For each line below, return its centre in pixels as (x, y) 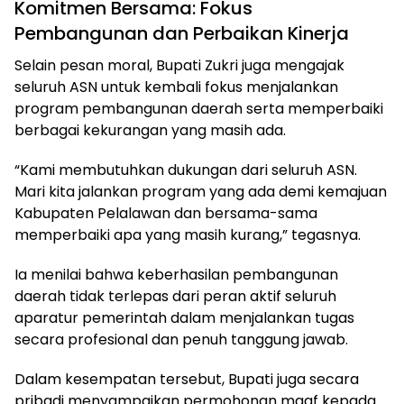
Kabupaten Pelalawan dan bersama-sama (166, 214)
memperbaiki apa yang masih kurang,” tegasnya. (188, 235)
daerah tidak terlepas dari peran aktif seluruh (175, 297)
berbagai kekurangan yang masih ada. (150, 131)
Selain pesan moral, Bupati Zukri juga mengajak (179, 66)
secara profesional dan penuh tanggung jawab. (181, 340)
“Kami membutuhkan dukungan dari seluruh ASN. (186, 170)
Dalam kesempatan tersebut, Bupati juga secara (187, 380)
